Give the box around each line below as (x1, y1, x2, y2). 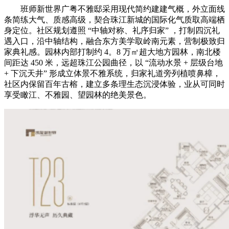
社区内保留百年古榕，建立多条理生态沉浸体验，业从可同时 (4, 79, 225, 88)
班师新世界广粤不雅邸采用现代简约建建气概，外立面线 (4, 4, 225, 13)
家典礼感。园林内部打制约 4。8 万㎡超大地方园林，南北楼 (4, 47, 221, 56)
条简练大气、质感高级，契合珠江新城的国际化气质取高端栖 (4, 15, 225, 24)
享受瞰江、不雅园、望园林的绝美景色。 (4, 90, 151, 99)
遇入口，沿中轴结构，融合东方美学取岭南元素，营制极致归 (4, 36, 225, 45)
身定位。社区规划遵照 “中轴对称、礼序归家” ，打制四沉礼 (4, 26, 220, 35)
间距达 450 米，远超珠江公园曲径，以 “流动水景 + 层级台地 (4, 58, 223, 67)
